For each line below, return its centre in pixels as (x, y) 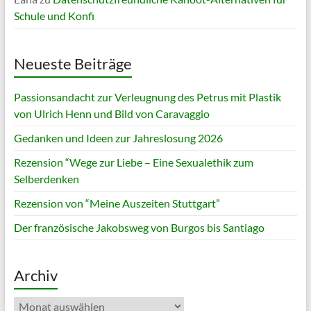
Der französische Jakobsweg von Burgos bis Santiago (139, 228)
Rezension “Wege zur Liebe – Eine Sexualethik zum (133, 162)
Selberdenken (46, 179)
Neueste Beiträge (73, 64)
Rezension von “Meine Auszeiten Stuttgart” (117, 203)
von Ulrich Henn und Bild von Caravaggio (111, 114)
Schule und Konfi (54, 16)
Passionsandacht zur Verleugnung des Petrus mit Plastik (147, 97)
